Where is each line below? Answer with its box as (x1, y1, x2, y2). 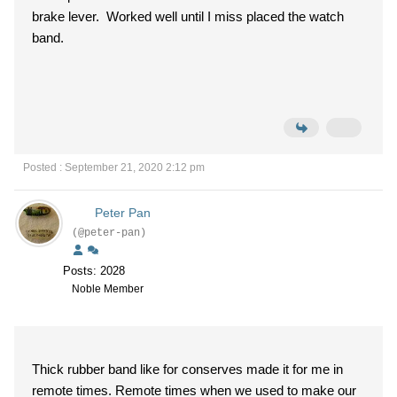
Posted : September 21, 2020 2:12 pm (23, 161, 205, 174)
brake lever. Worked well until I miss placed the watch (32, 9, 344, 24)
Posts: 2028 (63, 264, 125, 277)
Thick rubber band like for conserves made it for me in (32, 362, 343, 377)
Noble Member (72, 283, 144, 295)
